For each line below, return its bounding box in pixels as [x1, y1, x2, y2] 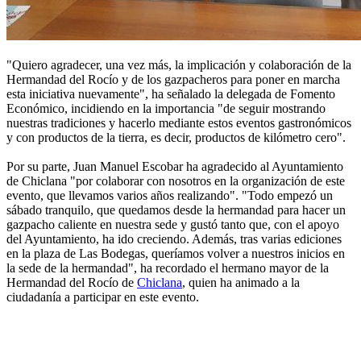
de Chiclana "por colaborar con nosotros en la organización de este [6, 174, 345, 189]
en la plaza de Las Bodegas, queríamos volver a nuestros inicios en [6, 247, 345, 261]
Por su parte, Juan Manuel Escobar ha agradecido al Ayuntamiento [6, 160, 343, 174]
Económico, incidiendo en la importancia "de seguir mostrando [6, 102, 326, 116]
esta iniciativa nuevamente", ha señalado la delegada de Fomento [6, 87, 335, 102]
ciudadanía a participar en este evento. [6, 290, 199, 305]
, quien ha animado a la [182, 276, 300, 290]
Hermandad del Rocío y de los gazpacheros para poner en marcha [6, 73, 340, 87]
